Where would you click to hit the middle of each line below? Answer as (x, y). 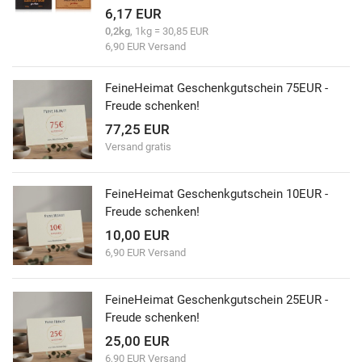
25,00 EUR (137, 341)
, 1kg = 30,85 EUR (169, 31)
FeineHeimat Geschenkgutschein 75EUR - (217, 88)
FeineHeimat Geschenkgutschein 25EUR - (217, 299)
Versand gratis (138, 147)
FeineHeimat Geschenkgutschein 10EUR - (217, 194)
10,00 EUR (137, 236)
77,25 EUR (137, 130)
